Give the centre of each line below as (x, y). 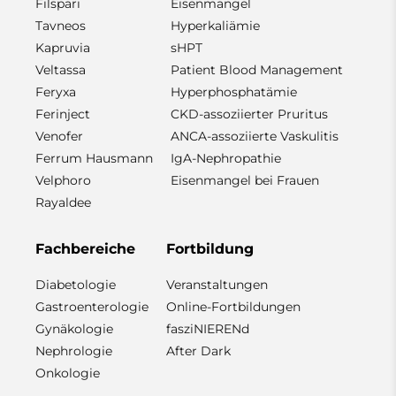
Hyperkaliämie (215, 26)
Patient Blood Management (257, 70)
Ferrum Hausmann (94, 159)
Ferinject (63, 114)
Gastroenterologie (92, 307)
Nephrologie (74, 351)
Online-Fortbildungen (233, 307)
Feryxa (56, 92)
